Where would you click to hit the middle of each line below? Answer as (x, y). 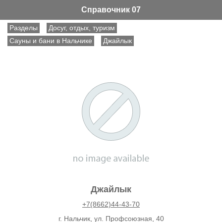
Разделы (24, 28)
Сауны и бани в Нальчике (51, 41)
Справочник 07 (111, 10)
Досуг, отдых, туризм (82, 28)
